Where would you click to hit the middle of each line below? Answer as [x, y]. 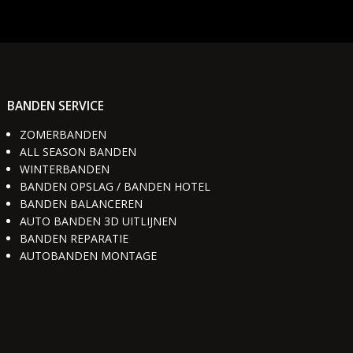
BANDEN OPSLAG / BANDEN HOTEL [115, 186]
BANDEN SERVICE [56, 106]
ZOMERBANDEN [63, 134]
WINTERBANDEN [64, 169]
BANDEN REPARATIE [74, 238]
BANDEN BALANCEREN [81, 203]
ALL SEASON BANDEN [78, 151]
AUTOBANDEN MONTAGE [88, 255]
